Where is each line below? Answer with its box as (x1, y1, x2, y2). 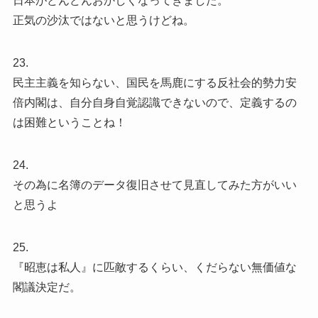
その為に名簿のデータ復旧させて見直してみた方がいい (12, 179, 297, 192)
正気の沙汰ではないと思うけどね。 (12, 14, 194, 27)
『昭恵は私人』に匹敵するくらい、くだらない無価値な (12, 261, 297, 274)
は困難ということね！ (12, 116, 126, 129)
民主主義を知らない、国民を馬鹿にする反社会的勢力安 (12, 77, 297, 89)
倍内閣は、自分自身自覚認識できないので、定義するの (12, 97, 297, 109)
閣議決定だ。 (12, 281, 81, 294)
